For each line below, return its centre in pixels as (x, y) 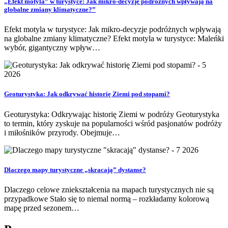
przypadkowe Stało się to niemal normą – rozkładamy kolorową (107, 198)
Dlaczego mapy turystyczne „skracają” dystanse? (75, 169)
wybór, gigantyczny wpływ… (52, 48)
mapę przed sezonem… (42, 208)
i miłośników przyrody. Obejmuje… (62, 132)
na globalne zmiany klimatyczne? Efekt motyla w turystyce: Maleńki (114, 39)
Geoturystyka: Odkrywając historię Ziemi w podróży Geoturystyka (112, 114)
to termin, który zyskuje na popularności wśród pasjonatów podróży (113, 123)
